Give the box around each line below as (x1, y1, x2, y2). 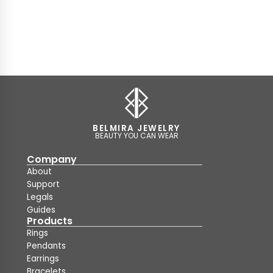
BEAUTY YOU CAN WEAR (94, 130, 179, 141)
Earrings (27, 253, 59, 264)
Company (27, 152, 77, 166)
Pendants (27, 240, 66, 252)
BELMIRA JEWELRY (93, 122, 180, 134)
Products (27, 214, 73, 228)
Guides (27, 204, 55, 216)
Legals (27, 191, 53, 203)
